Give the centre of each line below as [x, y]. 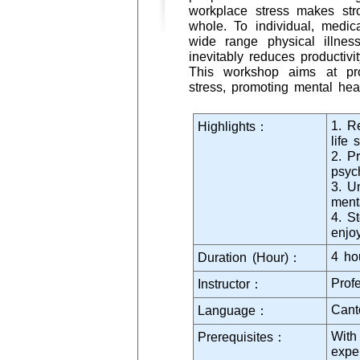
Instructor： [230, 284]
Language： [233, 310]
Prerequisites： [242, 337]
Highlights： [233, 126]
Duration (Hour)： [250, 257]
